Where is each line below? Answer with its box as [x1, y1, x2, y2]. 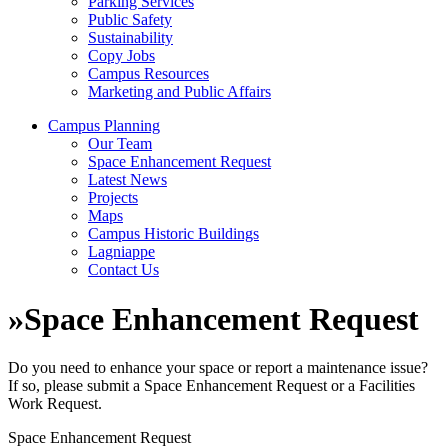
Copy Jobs [88, 47, 155, 65]
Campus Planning [48, 117, 160, 135]
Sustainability [88, 29, 173, 47]
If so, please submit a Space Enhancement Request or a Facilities [8, 377, 415, 395]
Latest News [88, 171, 167, 189]
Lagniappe [88, 243, 155, 261]
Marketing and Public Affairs [88, 83, 271, 101]
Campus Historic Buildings [88, 225, 259, 243]
